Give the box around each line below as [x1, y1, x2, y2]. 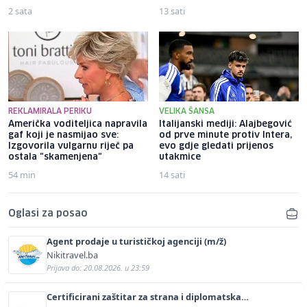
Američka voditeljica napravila [8, 119, 147, 129]
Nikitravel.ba [47, 248, 98, 261]
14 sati [159, 168, 185, 181]
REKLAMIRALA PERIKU [8, 107, 92, 115]
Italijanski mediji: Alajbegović [159, 119, 292, 129]
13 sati [159, 4, 185, 17]
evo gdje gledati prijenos [159, 141, 273, 151]
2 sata [8, 4, 32, 17]
